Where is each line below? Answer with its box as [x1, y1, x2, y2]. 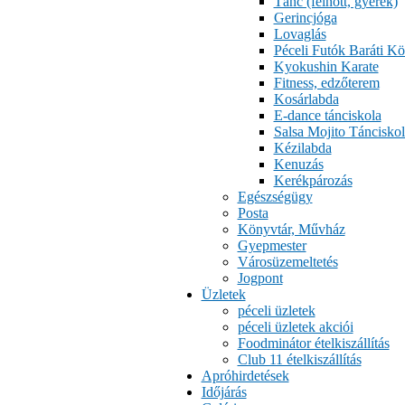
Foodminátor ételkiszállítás [237, 335, 390, 351]
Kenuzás [273, 156, 324, 172]
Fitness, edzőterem [273, 75, 380, 90]
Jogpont [237, 270, 283, 286]
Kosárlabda [273, 91, 339, 107]
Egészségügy [237, 189, 313, 204]
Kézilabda [273, 140, 332, 155]
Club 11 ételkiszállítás [237, 352, 362, 367]
